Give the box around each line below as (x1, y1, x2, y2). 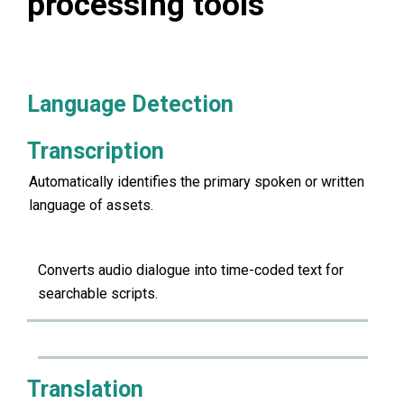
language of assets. (29, 197, 153, 215)
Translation (27, 375, 143, 402)
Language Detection (27, 91, 234, 118)
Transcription (27, 138, 164, 165)
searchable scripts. (38, 284, 158, 302)
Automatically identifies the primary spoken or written (29, 173, 364, 191)
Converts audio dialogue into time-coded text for (38, 261, 344, 279)
